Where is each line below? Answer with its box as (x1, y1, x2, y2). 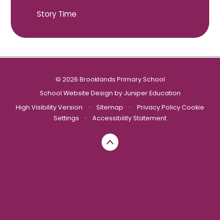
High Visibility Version (16, 103, 83, 111)
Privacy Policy (137, 103, 180, 111)
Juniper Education (123, 89, 181, 98)
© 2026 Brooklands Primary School (55, 75, 165, 84)
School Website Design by (39, 89, 124, 98)
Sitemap (96, 103, 123, 111)
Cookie (181, 103, 204, 111)
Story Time (37, 9, 77, 20)
